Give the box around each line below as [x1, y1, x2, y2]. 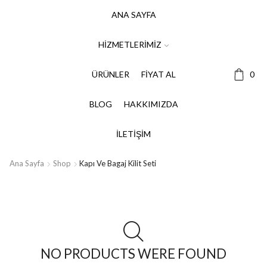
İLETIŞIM [116, 129, 151, 139]
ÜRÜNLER [91, 69, 129, 79]
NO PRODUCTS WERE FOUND [41, 246, 226, 262]
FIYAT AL [141, 69, 176, 79]
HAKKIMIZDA [123, 99, 178, 109]
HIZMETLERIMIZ [98, 39, 162, 49]
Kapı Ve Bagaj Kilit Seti [79, 159, 156, 168]
